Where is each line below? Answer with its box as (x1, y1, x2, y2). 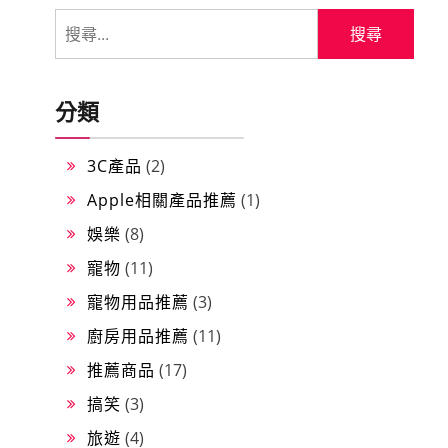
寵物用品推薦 (87, 290, 189, 313)
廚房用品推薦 (87, 324, 189, 347)
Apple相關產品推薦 (87, 188, 237, 211)
